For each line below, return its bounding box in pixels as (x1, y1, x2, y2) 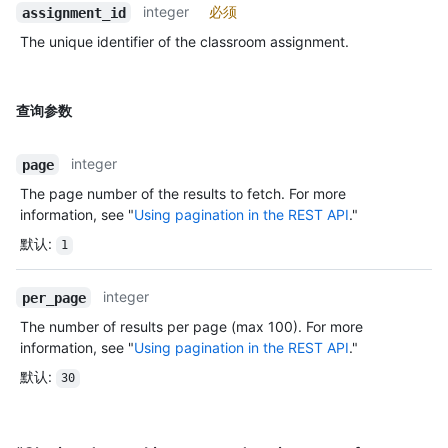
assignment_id (21, 4, 126, 21)
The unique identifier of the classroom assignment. (20, 33, 349, 51)
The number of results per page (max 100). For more (20, 318, 363, 336)
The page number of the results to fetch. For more (20, 185, 346, 203)
